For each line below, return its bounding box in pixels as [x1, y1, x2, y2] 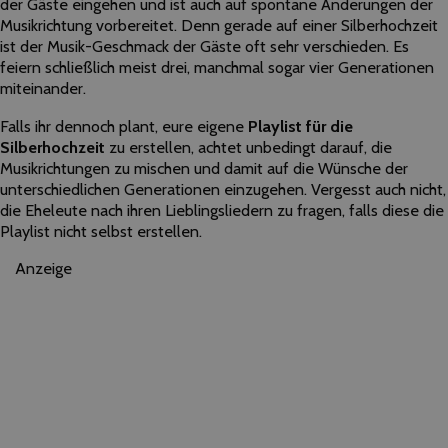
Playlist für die [248, 115, 353, 136]
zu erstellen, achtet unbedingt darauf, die [105, 136, 392, 157]
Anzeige [15, 257, 72, 278]
